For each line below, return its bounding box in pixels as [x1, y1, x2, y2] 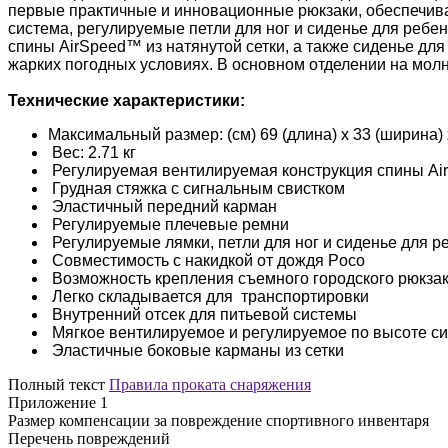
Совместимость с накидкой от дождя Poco [48, 251, 365, 269]
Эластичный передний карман [48, 197, 277, 215]
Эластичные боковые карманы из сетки [48, 341, 344, 359]
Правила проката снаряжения [109, 375, 311, 393]
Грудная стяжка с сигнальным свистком [48, 179, 345, 197]
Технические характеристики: [8, 91, 245, 109]
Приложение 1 [8, 393, 108, 411]
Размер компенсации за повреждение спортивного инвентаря [8, 411, 429, 429]
